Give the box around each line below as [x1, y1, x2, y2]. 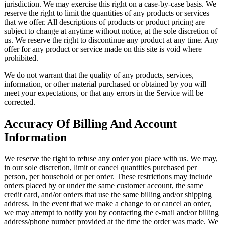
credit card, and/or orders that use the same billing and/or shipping [4, 190, 212, 199]
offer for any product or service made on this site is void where [4, 45, 202, 54]
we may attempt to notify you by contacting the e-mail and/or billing [4, 208, 219, 217]
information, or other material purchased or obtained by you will [4, 80, 206, 89]
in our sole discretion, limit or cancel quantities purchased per [4, 163, 197, 172]
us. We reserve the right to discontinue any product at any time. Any [4, 36, 218, 45]
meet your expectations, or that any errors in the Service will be [4, 89, 203, 98]
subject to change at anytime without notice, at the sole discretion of [4, 27, 217, 36]
